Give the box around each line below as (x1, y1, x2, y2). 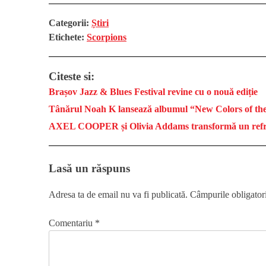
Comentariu (49, 218, 95, 229)
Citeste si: (49, 69, 94, 83)
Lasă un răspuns (49, 161, 130, 175)
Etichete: (49, 31, 87, 42)
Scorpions (87, 31, 126, 42)
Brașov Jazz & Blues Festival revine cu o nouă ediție (49, 86, 258, 97)
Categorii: (49, 17, 91, 28)
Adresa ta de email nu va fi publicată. (49, 189, 188, 200)
